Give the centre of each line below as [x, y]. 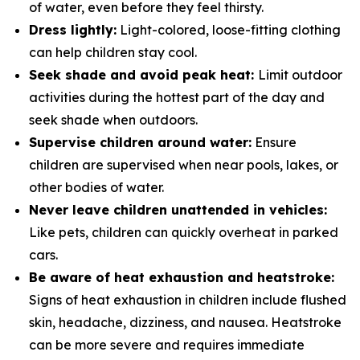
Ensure [274, 142]
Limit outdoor [300, 75]
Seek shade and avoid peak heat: [143, 75]
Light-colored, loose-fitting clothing [229, 30]
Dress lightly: [73, 30]
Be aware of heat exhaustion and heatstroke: [182, 277]
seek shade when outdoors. [113, 120]
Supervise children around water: [140, 142]
